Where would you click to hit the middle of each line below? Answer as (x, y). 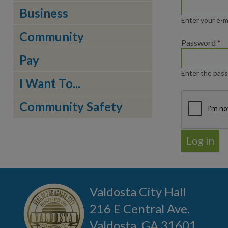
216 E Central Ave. (140, 208)
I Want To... (50, 83)
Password (199, 42)
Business (44, 13)
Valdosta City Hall (138, 192)
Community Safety (71, 107)
